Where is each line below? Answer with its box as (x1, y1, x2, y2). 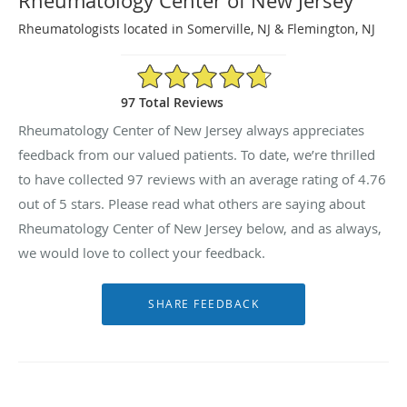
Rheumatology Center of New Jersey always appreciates (18, 120, 364, 139)
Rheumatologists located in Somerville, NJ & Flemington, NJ (18, 19, 375, 37)
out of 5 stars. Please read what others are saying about (18, 194, 365, 213)
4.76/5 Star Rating (135, 61, 243, 79)
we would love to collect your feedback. (18, 243, 265, 262)
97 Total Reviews (121, 93, 223, 111)
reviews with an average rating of (144, 169, 358, 188)
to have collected (18, 169, 127, 188)
